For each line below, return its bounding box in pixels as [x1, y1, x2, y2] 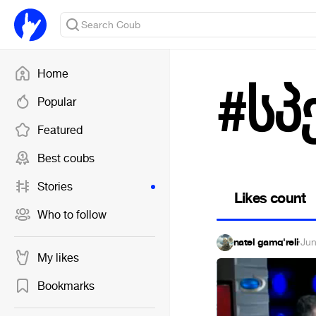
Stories [37, 179, 73, 194]
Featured [37, 123, 83, 138]
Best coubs [37, 151, 95, 166]
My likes [37, 250, 79, 265]
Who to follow [37, 207, 107, 222]
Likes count [234, 188, 306, 208]
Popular [37, 95, 76, 109]
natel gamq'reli [233, 236, 299, 249]
